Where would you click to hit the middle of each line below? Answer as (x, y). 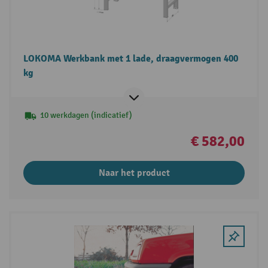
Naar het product (134, 173)
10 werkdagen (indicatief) (86, 115)
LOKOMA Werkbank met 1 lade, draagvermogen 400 (130, 59)
